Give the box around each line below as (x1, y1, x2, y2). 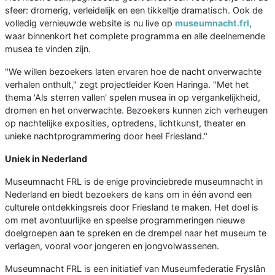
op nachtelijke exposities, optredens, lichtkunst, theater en (5, 118, 246, 129)
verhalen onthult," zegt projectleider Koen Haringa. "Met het (5, 79, 249, 90)
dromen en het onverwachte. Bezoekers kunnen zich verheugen (5, 105, 268, 116)
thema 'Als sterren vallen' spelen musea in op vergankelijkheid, (5, 92, 260, 103)
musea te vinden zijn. (5, 44, 91, 55)
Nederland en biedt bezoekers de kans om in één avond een (5, 189, 252, 200)
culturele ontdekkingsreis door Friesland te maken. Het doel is (5, 202, 258, 213)
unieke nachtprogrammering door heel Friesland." (5, 131, 207, 142)
